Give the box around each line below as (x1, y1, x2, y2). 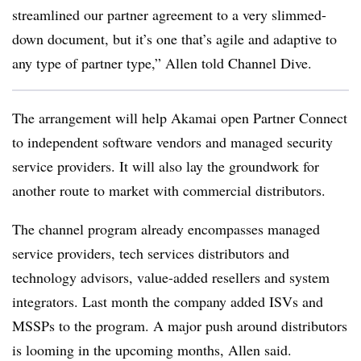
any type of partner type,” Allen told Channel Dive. (12, 53, 317, 73)
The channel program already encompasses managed (12, 219, 320, 239)
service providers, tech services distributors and (12, 243, 289, 263)
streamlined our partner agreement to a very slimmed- (12, 5, 326, 24)
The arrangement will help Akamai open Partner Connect (12, 108, 347, 127)
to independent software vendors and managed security (12, 132, 333, 151)
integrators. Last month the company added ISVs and (12, 292, 323, 311)
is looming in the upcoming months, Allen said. (12, 340, 292, 359)
